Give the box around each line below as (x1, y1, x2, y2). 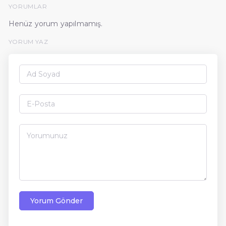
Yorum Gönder (30, 196, 83, 205)
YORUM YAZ (8, 37, 48, 45)
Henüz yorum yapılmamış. (8, 19, 103, 28)
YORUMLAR (8, 2, 47, 10)
